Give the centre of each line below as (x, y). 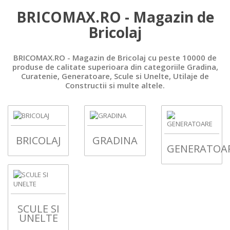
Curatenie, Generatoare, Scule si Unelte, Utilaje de (115, 76)
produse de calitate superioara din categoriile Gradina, (115, 66)
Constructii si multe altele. (115, 85)
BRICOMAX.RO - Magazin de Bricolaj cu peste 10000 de (115, 57)
